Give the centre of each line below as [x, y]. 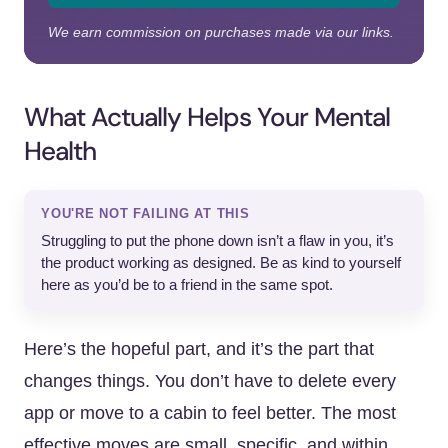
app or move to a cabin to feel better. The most [210, 413]
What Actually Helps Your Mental [207, 117]
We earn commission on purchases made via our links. [221, 32]
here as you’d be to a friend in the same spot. [187, 285]
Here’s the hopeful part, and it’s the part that [199, 349]
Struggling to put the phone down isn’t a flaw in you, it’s [217, 241]
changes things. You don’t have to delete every [210, 381]
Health [60, 151]
